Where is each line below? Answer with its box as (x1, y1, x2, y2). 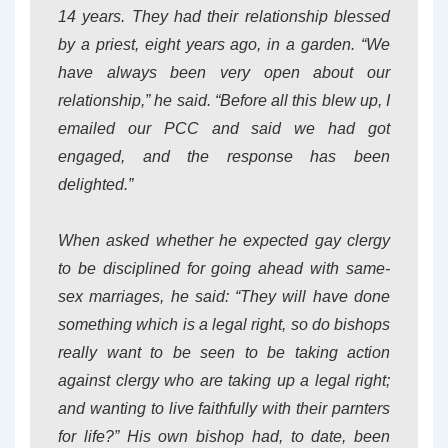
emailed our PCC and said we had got (58, 120, 390, 137)
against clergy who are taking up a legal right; (58, 372, 390, 389)
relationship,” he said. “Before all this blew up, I (58, 92, 390, 109)
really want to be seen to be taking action (58, 344, 390, 361)
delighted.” (58, 176, 133, 193)
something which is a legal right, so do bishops (58, 316, 390, 333)
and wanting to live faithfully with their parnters (58, 400, 390, 417)
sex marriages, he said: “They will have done (58, 288, 390, 305)
